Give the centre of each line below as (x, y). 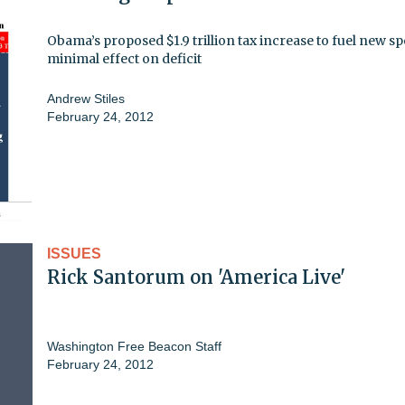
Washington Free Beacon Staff (134, 346)
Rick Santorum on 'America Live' (196, 277)
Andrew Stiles (86, 98)
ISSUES (74, 253)
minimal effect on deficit (124, 58)
